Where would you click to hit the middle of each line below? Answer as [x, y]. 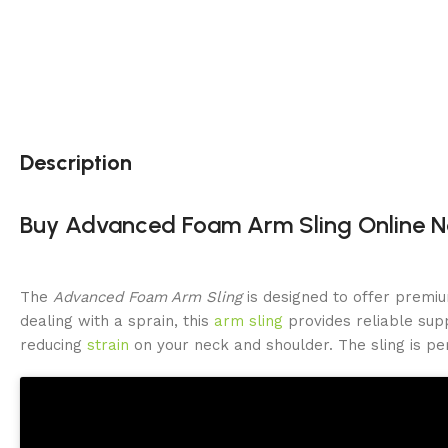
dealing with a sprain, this [117, 320]
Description [76, 162]
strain [108, 344]
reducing [53, 344]
